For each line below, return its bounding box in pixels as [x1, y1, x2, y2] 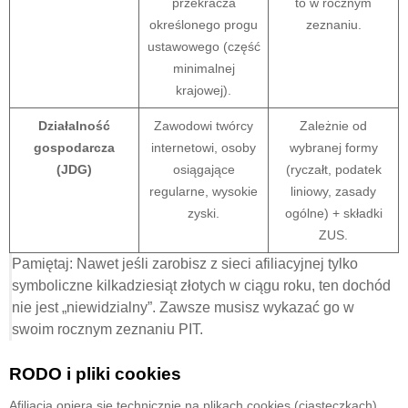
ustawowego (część [147, 38, 260, 54]
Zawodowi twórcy [154, 117, 253, 133]
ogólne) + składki [284, 205, 382, 220]
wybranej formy [289, 139, 378, 155]
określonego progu [149, 16, 258, 32]
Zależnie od [300, 117, 367, 133]
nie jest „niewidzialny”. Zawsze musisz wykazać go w [12, 299, 354, 315]
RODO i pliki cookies [9, 363, 181, 383]
